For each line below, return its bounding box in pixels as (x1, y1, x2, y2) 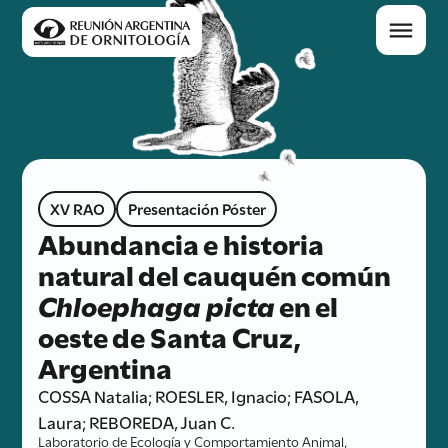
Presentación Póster (127, 197, 266, 219)
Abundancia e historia (38, 221, 325, 262)
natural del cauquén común (38, 252, 392, 293)
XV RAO (49, 197, 105, 219)
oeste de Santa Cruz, (38, 314, 302, 355)
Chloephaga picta (38, 283, 276, 324)
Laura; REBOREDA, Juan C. (38, 408, 236, 433)
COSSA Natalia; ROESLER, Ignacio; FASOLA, (38, 382, 360, 407)
